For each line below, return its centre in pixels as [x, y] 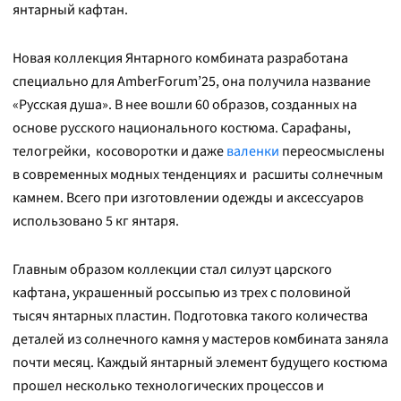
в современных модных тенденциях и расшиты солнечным [198, 175]
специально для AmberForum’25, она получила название [192, 81]
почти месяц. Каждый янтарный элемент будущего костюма [200, 363]
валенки [253, 151]
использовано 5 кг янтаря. [96, 221]
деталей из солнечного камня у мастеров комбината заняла [200, 339]
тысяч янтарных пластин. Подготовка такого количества [190, 316]
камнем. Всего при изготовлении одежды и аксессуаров [188, 198]
